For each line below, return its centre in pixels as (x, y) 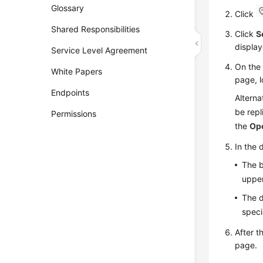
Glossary (68, 8)
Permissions (74, 114)
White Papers (77, 71)
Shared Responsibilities (96, 29)
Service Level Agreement (100, 50)
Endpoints (70, 92)
